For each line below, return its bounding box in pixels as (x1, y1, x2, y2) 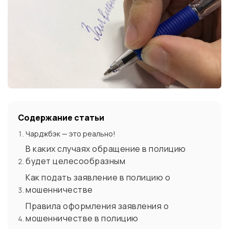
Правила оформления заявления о (26, 200, 169, 212)
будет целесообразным (26, 155, 125, 167)
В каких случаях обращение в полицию (26, 143, 186, 155)
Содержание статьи (18, 112, 104, 124)
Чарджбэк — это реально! (26, 129, 116, 139)
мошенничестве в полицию (26, 213, 139, 224)
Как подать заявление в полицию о (26, 172, 170, 184)
